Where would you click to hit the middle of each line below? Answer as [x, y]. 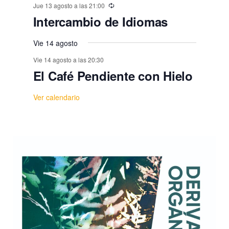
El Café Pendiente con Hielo [113, 75]
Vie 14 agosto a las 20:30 [68, 59]
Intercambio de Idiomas [100, 21]
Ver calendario [56, 97]
